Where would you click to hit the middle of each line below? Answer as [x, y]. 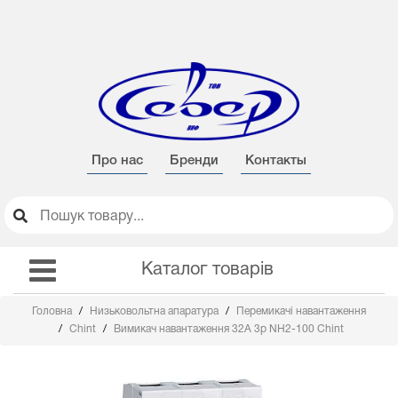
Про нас [117, 161]
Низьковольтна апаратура [155, 311]
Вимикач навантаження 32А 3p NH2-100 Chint [229, 329]
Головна [53, 311]
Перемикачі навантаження [301, 311]
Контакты [276, 161]
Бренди [194, 161]
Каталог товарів [207, 270]
